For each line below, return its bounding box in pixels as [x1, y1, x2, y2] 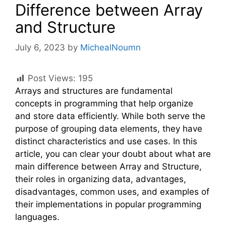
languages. [15, 212, 60, 222]
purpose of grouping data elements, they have [15, 124, 202, 134]
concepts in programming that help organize [15, 98, 193, 109]
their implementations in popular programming [15, 199, 201, 210]
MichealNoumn [80, 42, 141, 53]
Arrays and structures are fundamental [15, 86, 173, 96]
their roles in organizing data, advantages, [15, 174, 186, 185]
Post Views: [28, 73, 76, 84]
